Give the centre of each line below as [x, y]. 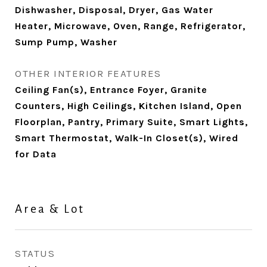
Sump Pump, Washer [66, 42]
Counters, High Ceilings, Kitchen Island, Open [128, 106]
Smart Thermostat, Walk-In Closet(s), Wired [127, 138]
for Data [36, 154]
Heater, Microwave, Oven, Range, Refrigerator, [130, 26]
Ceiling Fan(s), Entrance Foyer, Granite [111, 90]
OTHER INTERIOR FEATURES [88, 73]
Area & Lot [50, 209]
